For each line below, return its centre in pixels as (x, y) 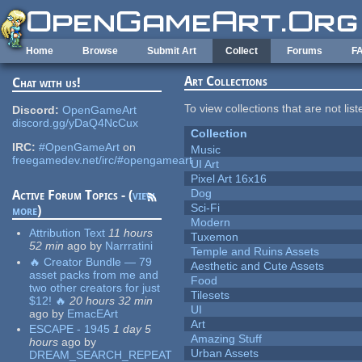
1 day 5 (133, 329)
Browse (100, 51)
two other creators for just (95, 287)
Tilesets (210, 295)
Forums (305, 51)
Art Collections (226, 82)
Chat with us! (47, 83)
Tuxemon (215, 237)
